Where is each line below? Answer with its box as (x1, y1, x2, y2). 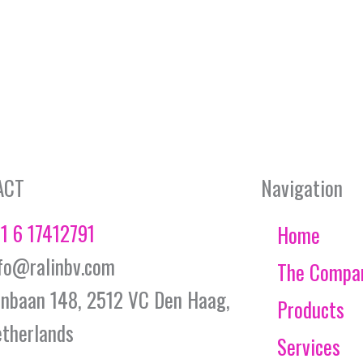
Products (276, 293, 344, 324)
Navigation (260, 172, 343, 203)
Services (276, 331, 340, 361)
